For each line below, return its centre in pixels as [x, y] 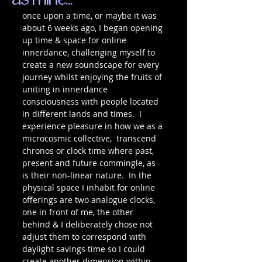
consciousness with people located [92, 101]
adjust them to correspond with [85, 237]
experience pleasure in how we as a [94, 126]
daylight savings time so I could [85, 249]
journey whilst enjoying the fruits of [93, 77]
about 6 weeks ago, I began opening [94, 28]
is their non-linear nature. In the [88, 175]
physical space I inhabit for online [90, 187]
